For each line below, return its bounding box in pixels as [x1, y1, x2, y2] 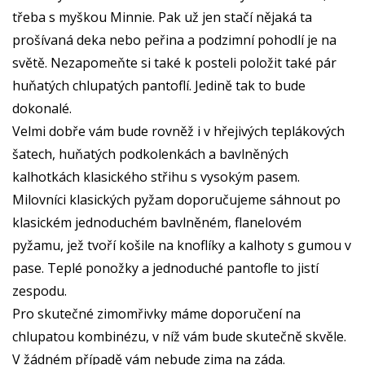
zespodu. [12, 281, 70, 300]
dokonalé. [12, 99, 75, 117]
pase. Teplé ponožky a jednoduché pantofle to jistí [12, 258, 319, 277]
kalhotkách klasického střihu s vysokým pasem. [12, 167, 303, 186]
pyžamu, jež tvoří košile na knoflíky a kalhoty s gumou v [12, 235, 351, 254]
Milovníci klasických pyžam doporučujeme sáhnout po [12, 190, 341, 209]
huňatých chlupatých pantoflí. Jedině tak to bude [12, 76, 306, 95]
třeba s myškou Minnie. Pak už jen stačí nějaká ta [12, 7, 312, 26]
